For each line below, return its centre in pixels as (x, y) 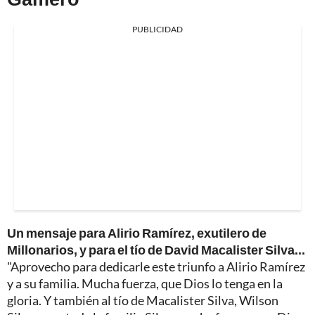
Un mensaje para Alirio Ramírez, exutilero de (137, 232)
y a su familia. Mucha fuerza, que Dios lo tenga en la (145, 283)
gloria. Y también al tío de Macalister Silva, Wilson (143, 300)
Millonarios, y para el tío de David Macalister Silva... (156, 249)
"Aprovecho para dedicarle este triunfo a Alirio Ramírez (156, 266)
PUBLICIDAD (157, 29)
